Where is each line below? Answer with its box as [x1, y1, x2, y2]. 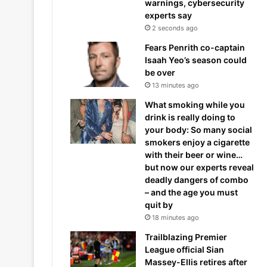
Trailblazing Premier [145, 232, 227, 242]
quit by [145, 200, 173, 210]
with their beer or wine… [145, 150, 243, 160]
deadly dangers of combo [145, 175, 249, 185]
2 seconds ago [152, 24, 198, 32]
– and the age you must [145, 187, 238, 197]
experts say [145, 10, 192, 20]
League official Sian [145, 244, 224, 254]
